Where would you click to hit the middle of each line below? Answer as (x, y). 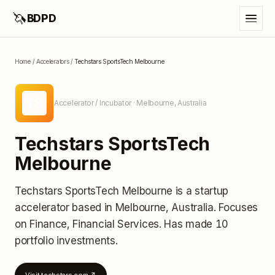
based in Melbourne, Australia (141, 207)
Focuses (238, 207)
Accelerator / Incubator (93, 103)
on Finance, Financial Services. (90, 224)
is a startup (201, 191)
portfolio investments (65, 241)
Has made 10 (196, 224)
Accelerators (52, 61)
